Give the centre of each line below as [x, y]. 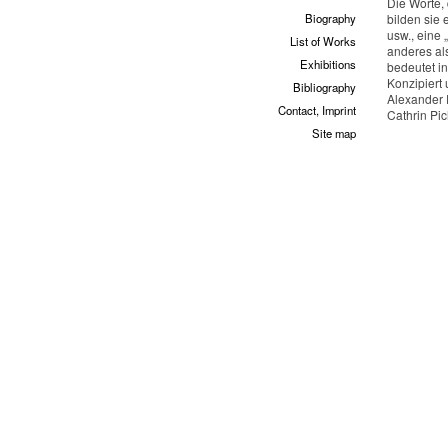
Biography [330, 18]
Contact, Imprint [317, 110]
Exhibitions [328, 64]
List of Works [323, 41]
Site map [334, 133]
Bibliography [324, 87]
